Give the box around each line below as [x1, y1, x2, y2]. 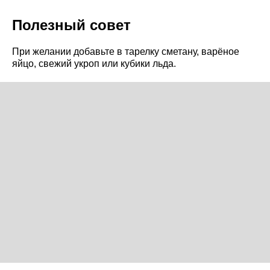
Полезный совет [12, 17, 131, 34]
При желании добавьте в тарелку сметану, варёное [12, 46, 239, 57]
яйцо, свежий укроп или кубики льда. [12, 58, 176, 69]
